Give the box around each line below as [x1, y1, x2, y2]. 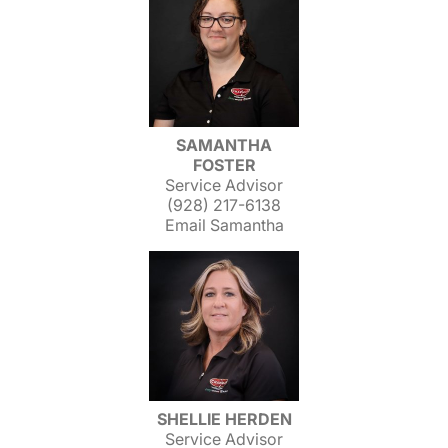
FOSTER [192, 155, 256, 175]
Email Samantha [164, 215, 284, 235]
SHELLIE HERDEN [156, 409, 292, 429]
